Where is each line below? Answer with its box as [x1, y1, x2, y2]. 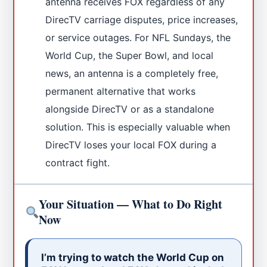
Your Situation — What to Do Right [39, 195, 223, 213]
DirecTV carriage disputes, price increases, [45, 13, 238, 26]
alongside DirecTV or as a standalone [45, 103, 215, 115]
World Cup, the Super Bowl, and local [45, 49, 214, 61]
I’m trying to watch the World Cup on [41, 251, 225, 263]
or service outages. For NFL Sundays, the [45, 31, 231, 44]
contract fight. [45, 156, 110, 169]
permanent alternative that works [45, 85, 196, 97]
